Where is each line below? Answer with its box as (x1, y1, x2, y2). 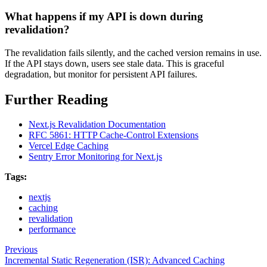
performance (29, 224, 76, 235)
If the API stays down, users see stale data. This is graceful (5, 58, 224, 69)
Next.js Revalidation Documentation (29, 119, 166, 130)
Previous (5, 244, 38, 255)
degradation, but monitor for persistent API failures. (5, 69, 197, 79)
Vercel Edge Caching (29, 141, 108, 151)
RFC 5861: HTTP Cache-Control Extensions (29, 130, 198, 141)
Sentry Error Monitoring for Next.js (29, 151, 162, 162)
